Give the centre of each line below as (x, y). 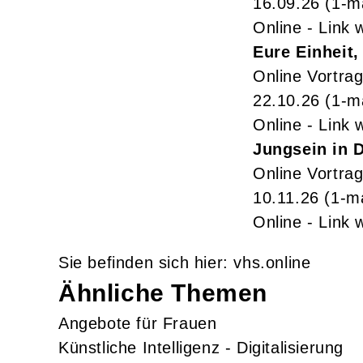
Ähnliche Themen (163, 293)
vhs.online (272, 262)
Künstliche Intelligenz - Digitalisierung (201, 347)
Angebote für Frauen (138, 323)
